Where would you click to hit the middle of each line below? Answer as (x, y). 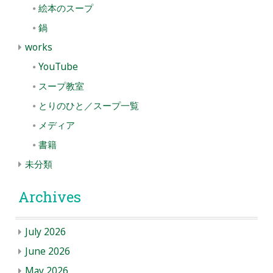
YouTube (58, 67)
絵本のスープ (66, 9)
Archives (50, 197)
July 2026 (45, 232)
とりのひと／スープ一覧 (89, 106)
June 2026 (48, 251)
